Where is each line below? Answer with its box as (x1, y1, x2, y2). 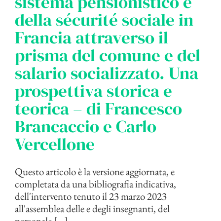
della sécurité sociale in (15, 7, 193, 32)
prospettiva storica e (15, 78, 172, 103)
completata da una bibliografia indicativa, (15, 177, 176, 190)
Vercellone (15, 132, 95, 156)
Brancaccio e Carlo (15, 114, 156, 138)
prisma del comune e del (15, 43, 200, 67)
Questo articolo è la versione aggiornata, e (15, 164, 175, 178)
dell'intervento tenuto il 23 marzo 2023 (15, 189, 167, 203)
